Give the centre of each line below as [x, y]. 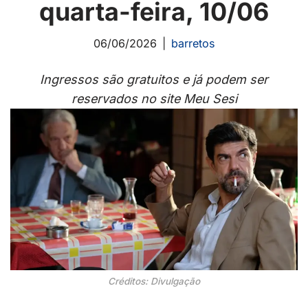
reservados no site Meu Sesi [154, 99]
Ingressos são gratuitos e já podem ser [154, 80]
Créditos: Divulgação [154, 282]
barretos [193, 44]
